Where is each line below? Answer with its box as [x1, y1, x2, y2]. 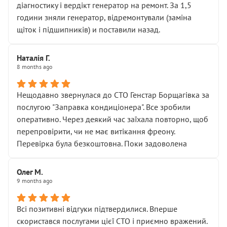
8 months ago [17, 63, 52, 70]
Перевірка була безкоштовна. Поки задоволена [17, 138, 187, 148]
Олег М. [17, 167, 43, 177]
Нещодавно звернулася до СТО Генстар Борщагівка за [17, 90, 209, 100]
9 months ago [17, 177, 52, 184]
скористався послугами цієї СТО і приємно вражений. [17, 216, 207, 226]
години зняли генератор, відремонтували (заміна [17, 12, 192, 22]
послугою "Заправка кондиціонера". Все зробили [17, 102, 191, 112]
